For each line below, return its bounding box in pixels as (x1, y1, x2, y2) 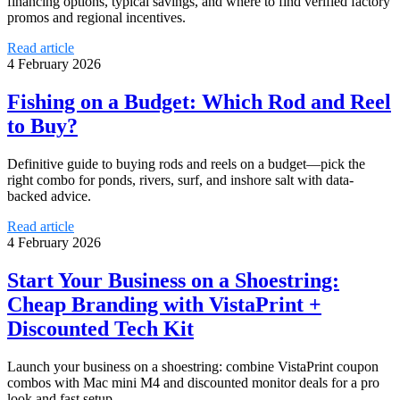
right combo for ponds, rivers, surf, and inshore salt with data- (7, 172, 354, 188)
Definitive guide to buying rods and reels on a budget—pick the (7, 156, 365, 172)
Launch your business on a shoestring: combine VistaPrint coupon (7, 358, 379, 374)
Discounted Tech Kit (7, 317, 194, 341)
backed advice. (7, 188, 91, 204)
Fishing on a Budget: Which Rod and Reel (7, 90, 391, 114)
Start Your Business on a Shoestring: (7, 269, 339, 293)
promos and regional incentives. (7, 10, 186, 26)
